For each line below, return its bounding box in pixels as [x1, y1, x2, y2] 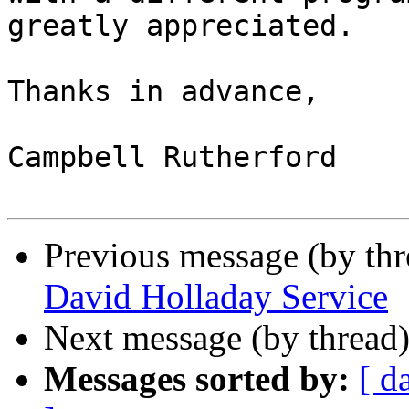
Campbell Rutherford [7, 141, 337, 174]
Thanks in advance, [7, 75, 320, 109]
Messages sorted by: [44, 359, 350, 399]
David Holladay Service [44, 277, 388, 317]
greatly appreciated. [7, 9, 354, 43]
